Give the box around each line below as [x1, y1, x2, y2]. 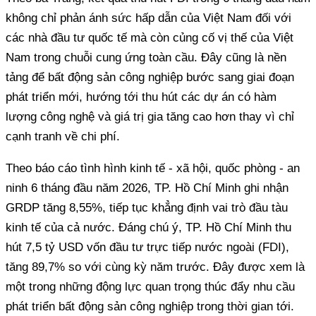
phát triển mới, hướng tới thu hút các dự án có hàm [6, 90, 276, 104]
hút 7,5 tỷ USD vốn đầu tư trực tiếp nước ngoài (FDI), [6, 240, 289, 254]
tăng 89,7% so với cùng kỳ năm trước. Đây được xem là [6, 260, 305, 274]
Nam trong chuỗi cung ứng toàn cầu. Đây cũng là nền [6, 50, 286, 64]
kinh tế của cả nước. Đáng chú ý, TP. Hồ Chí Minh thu [6, 220, 291, 234]
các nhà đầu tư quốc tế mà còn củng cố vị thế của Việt [6, 30, 293, 44]
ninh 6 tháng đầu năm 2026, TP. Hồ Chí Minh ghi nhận [6, 181, 288, 195]
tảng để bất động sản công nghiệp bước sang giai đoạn [6, 70, 294, 84]
